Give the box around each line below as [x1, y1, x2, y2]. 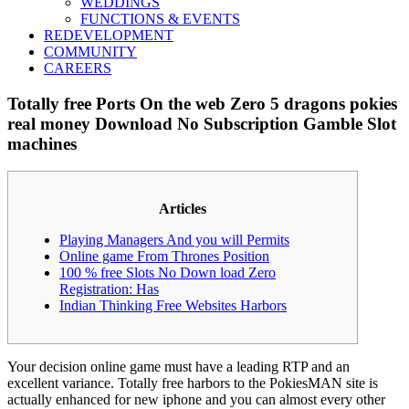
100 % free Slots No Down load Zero [59, 265, 276, 281]
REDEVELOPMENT [44, 27, 173, 43]
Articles [159, 201, 206, 217]
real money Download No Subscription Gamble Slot [7, 113, 396, 133]
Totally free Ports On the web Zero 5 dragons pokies [7, 93, 397, 113]
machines [7, 133, 77, 153]
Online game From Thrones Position [59, 248, 269, 265]
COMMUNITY [44, 44, 137, 59]
